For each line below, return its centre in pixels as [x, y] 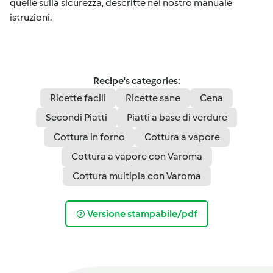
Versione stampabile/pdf [142, 214]
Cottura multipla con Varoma [136, 176]
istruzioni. [31, 17]
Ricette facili [78, 98]
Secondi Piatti [76, 117]
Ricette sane [153, 98]
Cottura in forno [89, 137]
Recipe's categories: [136, 81]
